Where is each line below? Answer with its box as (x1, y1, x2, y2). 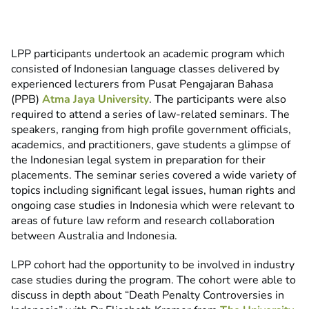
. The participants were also (149, 92, 286, 108)
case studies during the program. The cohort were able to (11, 272, 296, 288)
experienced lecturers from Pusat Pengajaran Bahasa (11, 77, 273, 92)
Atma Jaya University (39, 92, 149, 108)
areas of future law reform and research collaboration (11, 213, 275, 229)
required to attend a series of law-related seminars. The (11, 107, 290, 123)
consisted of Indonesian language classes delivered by (11, 61, 279, 77)
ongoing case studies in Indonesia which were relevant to (11, 198, 295, 214)
